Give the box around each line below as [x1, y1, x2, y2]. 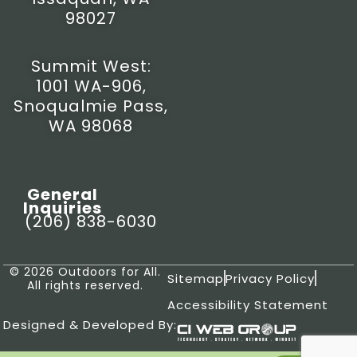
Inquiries [22, 196, 102, 219]
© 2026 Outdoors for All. [10, 263, 162, 280]
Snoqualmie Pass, [14, 94, 169, 117]
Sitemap [167, 269, 224, 287]
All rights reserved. [27, 277, 144, 293]
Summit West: [30, 54, 151, 77]
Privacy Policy [225, 269, 315, 287]
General [26, 182, 98, 206]
